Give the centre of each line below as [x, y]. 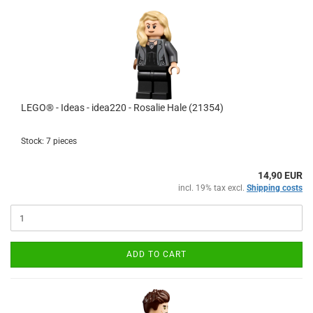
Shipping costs [275, 188]
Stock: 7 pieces [49, 141]
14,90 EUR [280, 175]
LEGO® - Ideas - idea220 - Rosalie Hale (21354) [122, 108]
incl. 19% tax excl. [212, 188]
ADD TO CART [156, 254]
